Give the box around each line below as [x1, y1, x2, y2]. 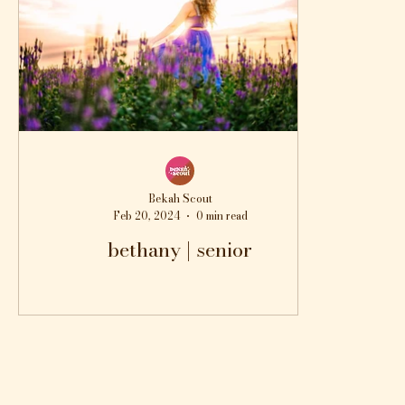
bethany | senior [108, 234, 252, 265]
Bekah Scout [147, 190, 212, 207]
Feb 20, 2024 [112, 207, 180, 224]
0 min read [195, 207, 248, 224]
